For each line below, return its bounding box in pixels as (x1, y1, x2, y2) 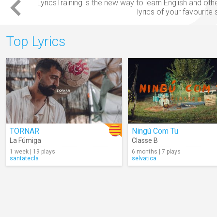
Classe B (132, 137, 158, 144)
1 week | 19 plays (10, 148, 55, 155)
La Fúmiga (10, 137, 41, 144)
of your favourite (154, 7, 215, 16)
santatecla (10, 155, 39, 162)
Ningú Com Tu (132, 126, 178, 136)
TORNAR (10, 126, 39, 136)
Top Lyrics (6, 33, 65, 49)
